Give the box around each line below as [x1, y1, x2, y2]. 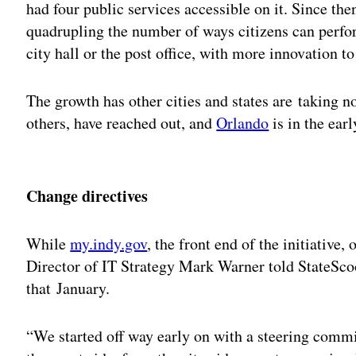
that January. [26, 277, 110, 299]
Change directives [26, 184, 149, 207]
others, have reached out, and [26, 111, 217, 133]
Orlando [216, 111, 269, 133]
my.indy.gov [70, 232, 148, 254]
